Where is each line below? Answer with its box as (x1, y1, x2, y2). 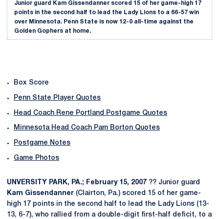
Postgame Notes (14, 140, 70, 146)
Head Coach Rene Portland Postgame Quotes (14, 109, 167, 116)
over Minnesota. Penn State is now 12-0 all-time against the (14, 19, 194, 24)
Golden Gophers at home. (14, 28, 91, 34)
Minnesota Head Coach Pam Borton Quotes (14, 125, 160, 131)
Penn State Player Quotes (14, 94, 101, 101)
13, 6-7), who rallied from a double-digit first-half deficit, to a (7, 211, 212, 218)
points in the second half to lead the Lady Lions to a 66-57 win (14, 10, 199, 15)
